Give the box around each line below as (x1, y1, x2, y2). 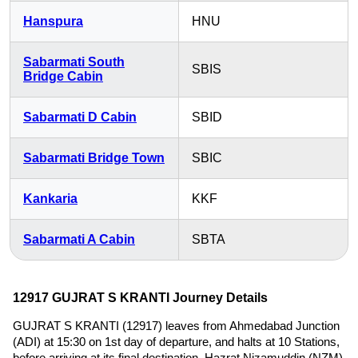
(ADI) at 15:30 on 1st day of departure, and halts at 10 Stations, (13, 335, 340, 348)
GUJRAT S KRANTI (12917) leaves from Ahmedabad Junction (13, 319, 340, 332)
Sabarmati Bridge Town (23, 151, 165, 165)
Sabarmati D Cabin (23, 110, 137, 124)
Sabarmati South (23, 55, 125, 69)
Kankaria (23, 192, 78, 205)
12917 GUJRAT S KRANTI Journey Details (13, 291, 268, 304)
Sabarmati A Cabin (23, 233, 135, 246)
